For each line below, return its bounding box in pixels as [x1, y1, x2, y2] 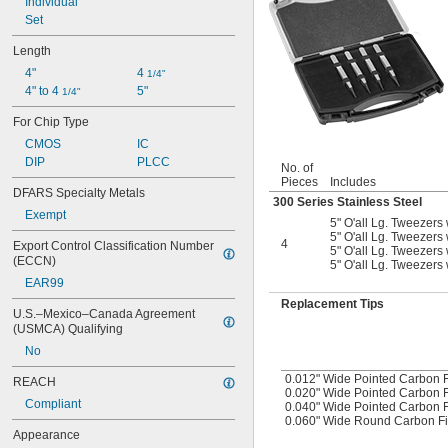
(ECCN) [13, 254, 56, 268]
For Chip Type [13, 115, 89, 129]
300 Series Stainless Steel [273, 195, 422, 210]
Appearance [13, 428, 80, 442]
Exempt [25, 208, 66, 222]
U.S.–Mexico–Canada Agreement [13, 307, 195, 321]
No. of [281, 161, 313, 176]
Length [13, 44, 51, 58]
